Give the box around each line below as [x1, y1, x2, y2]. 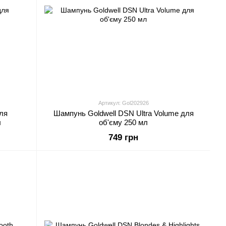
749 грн [108, 133, 138, 142]
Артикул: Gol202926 [98, 100, 149, 106]
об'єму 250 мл [99, 118, 148, 127]
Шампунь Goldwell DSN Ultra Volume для [53, 109, 194, 118]
